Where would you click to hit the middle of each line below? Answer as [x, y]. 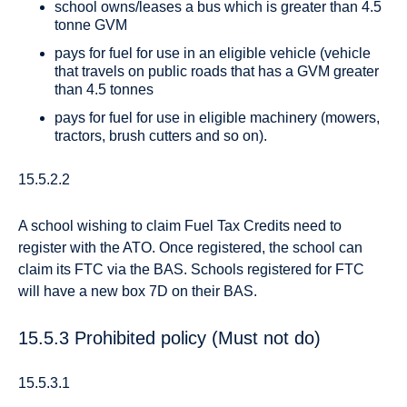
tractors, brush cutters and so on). [161, 135]
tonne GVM [91, 25]
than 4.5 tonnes [104, 89]
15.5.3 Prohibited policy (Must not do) [169, 338]
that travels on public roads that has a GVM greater [217, 71]
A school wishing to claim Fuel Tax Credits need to [180, 225]
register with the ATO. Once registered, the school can [190, 247]
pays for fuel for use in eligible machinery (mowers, [217, 117]
